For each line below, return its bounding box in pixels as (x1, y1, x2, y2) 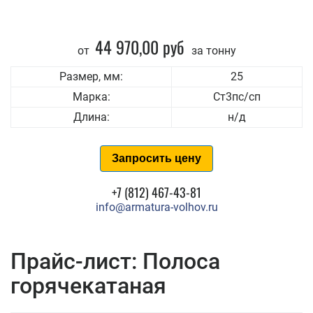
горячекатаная (10, 272, 166, 299)
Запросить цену (112, 152, 201, 164)
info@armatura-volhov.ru (95, 201, 218, 214)
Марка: (72, 90, 110, 103)
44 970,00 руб (94, 34, 184, 59)
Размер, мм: (59, 70, 123, 83)
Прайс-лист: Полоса (10, 248, 220, 275)
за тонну (188, 44, 236, 57)
